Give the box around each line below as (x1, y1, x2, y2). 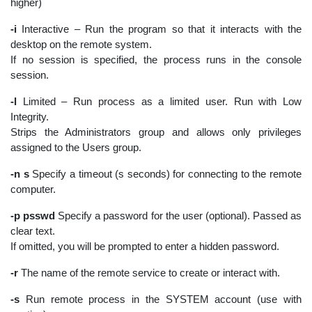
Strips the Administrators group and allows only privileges (10, 125, 302, 138)
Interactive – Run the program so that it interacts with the (17, 22, 302, 35)
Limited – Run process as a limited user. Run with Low (17, 95, 302, 107)
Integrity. (10, 110, 49, 123)
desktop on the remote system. (10, 38, 152, 50)
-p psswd (10, 209, 58, 221)
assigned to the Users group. (10, 141, 141, 153)
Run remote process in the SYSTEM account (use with (19, 292, 302, 305)
